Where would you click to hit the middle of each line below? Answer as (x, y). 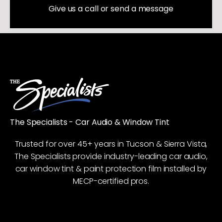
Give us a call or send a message (111, 9)
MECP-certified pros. (111, 181)
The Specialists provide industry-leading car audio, (111, 156)
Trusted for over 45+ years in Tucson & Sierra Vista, (111, 144)
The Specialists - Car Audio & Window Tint (90, 122)
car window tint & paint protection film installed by (111, 168)
